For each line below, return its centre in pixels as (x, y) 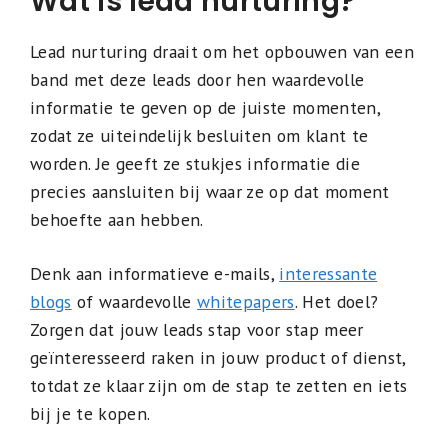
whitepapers (245, 301)
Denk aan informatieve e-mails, (155, 273)
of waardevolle (134, 301)
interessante (328, 273)
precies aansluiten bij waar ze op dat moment (210, 191)
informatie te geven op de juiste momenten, (205, 107)
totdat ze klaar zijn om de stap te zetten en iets (219, 385)
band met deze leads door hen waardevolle (197, 79)
